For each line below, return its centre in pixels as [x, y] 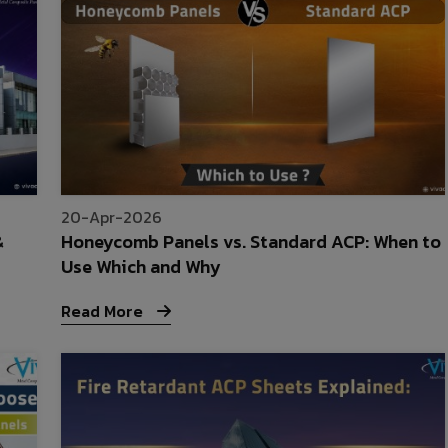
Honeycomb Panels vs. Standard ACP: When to [251, 242]
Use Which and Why [141, 267]
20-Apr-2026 [112, 217]
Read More [104, 311]
